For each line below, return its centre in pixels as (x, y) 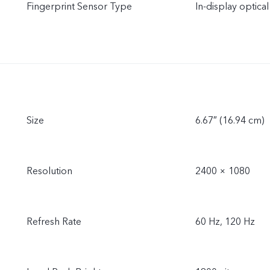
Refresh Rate (54, 222)
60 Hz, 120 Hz (225, 222)
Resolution (49, 171)
